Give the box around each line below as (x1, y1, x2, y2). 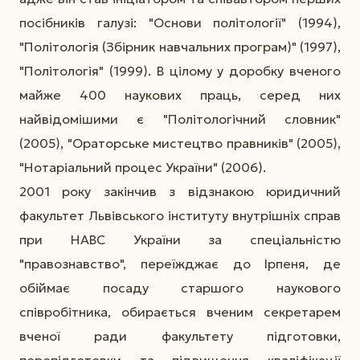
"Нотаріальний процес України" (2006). (19, 158, 266, 175)
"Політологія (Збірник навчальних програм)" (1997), (19, 38, 341, 55)
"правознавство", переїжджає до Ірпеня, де (19, 255, 341, 272)
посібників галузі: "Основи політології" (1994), (19, 14, 341, 31)
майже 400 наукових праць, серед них (19, 86, 341, 103)
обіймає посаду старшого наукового (19, 279, 341, 296)
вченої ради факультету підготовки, (19, 327, 341, 344)
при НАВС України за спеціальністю (19, 231, 341, 247)
